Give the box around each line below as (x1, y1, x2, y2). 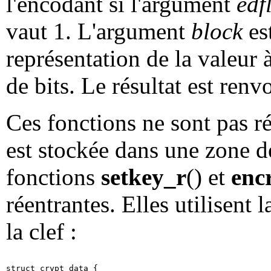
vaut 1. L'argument (6, 18, 191, 45)
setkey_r (101, 164, 186, 191)
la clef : (6, 218, 77, 245)
